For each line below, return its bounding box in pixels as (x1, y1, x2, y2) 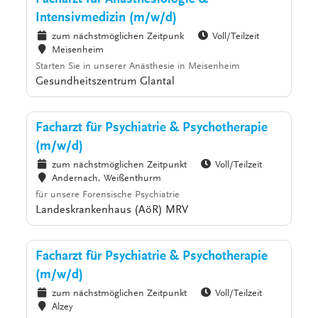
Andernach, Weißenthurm (51, 174, 161, 185)
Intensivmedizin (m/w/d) (35, 11, 177, 26)
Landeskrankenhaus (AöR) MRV (35, 204, 189, 216)
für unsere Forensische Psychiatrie (35, 190, 180, 201)
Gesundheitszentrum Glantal (35, 76, 175, 88)
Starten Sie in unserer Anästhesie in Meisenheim (35, 62, 241, 72)
